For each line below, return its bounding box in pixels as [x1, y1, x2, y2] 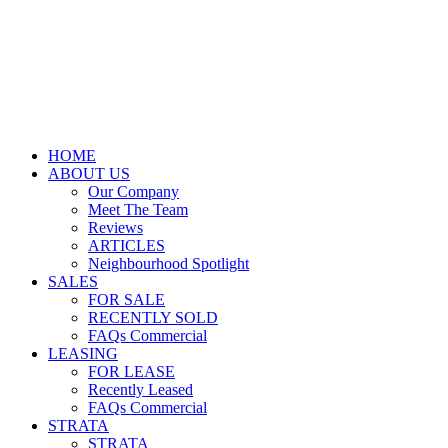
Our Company [88, 183, 179, 200]
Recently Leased [88, 381, 193, 398]
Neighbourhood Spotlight [88, 255, 249, 272]
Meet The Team [88, 201, 188, 218]
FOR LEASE [88, 363, 175, 380]
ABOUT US [48, 165, 130, 182]
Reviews [88, 219, 143, 236]
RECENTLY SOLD [88, 309, 218, 326]
